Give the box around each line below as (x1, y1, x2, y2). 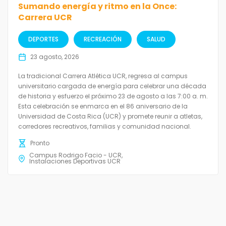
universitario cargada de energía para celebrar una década (18, 82, 206, 91)
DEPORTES (28, 35, 59, 44)
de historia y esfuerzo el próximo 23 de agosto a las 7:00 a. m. (18, 92, 208, 101)
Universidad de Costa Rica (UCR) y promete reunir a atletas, (18, 112, 202, 121)
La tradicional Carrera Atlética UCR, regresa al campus (18, 72, 188, 81)
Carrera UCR (18, 12, 72, 24)
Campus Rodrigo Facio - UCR (29, 151, 122, 160)
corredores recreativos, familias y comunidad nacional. (18, 122, 191, 131)
